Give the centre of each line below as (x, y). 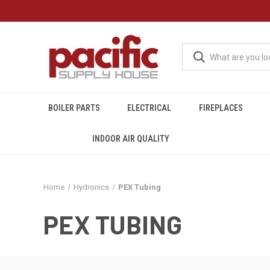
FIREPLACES (221, 108)
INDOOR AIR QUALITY (130, 139)
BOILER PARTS (74, 108)
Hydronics (91, 187)
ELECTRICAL (149, 108)
